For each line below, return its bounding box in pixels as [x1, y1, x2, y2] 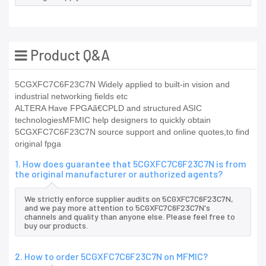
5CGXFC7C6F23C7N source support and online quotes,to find [15, 127, 249, 137]
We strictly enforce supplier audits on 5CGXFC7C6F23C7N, [24, 194, 233, 204]
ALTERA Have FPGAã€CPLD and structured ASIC [15, 103, 202, 113]
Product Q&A [27, 46, 110, 64]
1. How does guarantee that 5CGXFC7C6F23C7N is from [15, 158, 246, 170]
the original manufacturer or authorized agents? [15, 168, 223, 180]
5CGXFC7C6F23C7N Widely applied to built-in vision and [15, 80, 230, 90]
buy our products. [24, 220, 88, 231]
